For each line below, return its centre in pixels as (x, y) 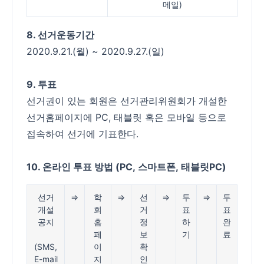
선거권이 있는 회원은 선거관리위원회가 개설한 (127, 101)
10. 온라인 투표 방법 (71, 167)
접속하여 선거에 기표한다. (82, 134)
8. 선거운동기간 (60, 35)
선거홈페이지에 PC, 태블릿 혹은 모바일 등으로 (126, 117)
